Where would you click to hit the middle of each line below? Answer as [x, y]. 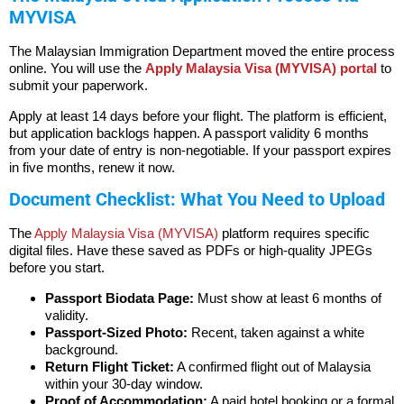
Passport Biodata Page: [119, 298]
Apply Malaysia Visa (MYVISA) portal [261, 69]
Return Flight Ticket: [110, 366]
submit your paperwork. [78, 86]
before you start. [57, 268]
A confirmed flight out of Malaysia [272, 366]
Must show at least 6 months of [288, 298]
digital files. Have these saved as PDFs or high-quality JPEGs [191, 251]
